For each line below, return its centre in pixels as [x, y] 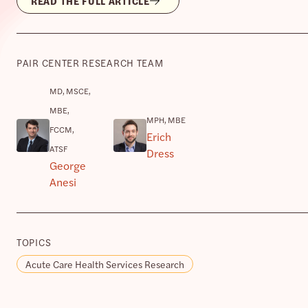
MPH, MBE [166, 119]
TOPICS [34, 242]
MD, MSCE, [70, 90]
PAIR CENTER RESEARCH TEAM [90, 62]
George [68, 165]
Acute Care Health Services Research [105, 264]
